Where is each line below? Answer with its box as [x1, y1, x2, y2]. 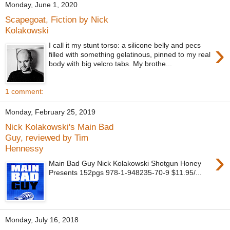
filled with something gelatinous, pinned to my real [49, 50, 211, 59]
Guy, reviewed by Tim [5, 132, 88, 143]
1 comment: [5, 87, 44, 95]
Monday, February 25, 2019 [5, 108, 95, 117]
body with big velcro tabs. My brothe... [49, 59, 172, 68]
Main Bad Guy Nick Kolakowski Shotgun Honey [49, 159, 202, 167]
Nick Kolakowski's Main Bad [5, 122, 113, 132]
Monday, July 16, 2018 [5, 216, 79, 224]
